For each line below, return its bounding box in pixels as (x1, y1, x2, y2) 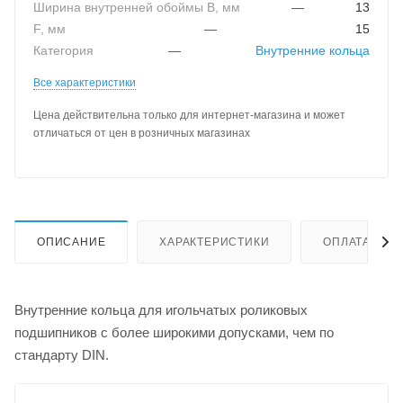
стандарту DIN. (14, 346, 109, 363)
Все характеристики (33, 76, 136, 89)
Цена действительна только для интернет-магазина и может (33, 108, 345, 121)
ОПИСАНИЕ (37, 235, 106, 248)
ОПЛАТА (323, 235, 372, 248)
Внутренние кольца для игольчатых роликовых (14, 301, 308, 318)
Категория (33, 43, 94, 58)
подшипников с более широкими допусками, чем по (14, 324, 334, 340)
